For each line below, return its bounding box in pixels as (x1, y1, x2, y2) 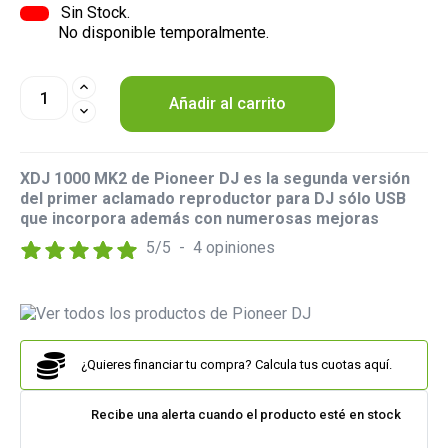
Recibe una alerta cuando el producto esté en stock (90, 407, 401, 423)
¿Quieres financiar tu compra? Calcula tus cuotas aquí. (80, 357, 392, 373)
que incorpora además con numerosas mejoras (20, 209, 379, 229)
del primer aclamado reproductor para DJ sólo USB (20, 189, 406, 209)
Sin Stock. (57, 3, 130, 23)
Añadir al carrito (169, 94, 286, 114)
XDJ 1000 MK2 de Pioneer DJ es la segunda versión (20, 169, 410, 189)
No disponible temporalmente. (54, 23, 270, 43)
